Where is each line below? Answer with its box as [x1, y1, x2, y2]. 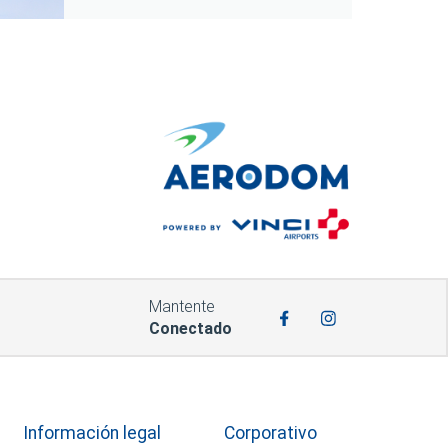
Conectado [149, 318, 233, 338]
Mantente [149, 296, 216, 316]
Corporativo [223, 423, 317, 444]
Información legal [22, 423, 161, 444]
